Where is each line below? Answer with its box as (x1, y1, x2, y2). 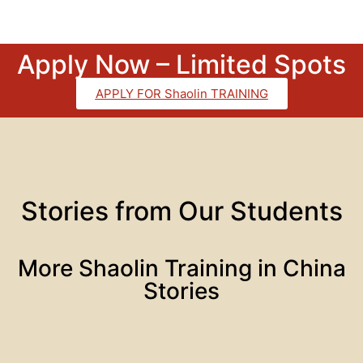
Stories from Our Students (20, 195, 343, 228)
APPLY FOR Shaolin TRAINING (95, 86, 268, 102)
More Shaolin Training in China (17, 254, 346, 283)
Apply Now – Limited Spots (17, 49, 346, 81)
